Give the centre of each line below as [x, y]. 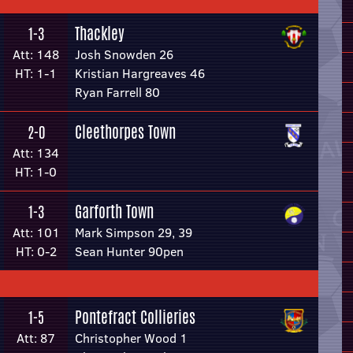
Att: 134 [36, 153]
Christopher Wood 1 [131, 338]
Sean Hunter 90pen [129, 251]
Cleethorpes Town [125, 132]
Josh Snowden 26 [124, 54]
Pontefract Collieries [135, 317]
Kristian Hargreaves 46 [140, 73]
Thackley [100, 33]
